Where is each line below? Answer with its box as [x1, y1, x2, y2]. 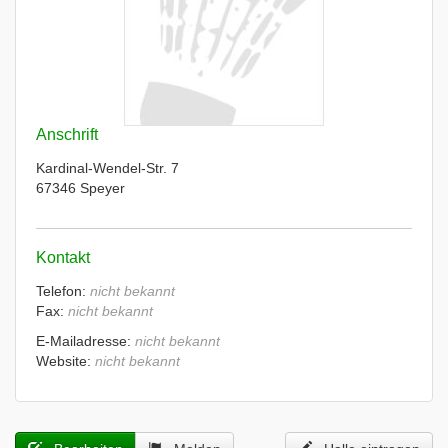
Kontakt [36, 249, 90, 266]
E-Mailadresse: [36, 333, 135, 349]
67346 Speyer [36, 180, 125, 196]
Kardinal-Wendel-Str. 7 [36, 160, 179, 176]
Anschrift [36, 126, 98, 143]
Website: [36, 353, 95, 369]
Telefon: [36, 283, 90, 299]
